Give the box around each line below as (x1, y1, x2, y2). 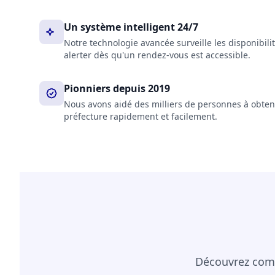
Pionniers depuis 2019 (64, 82, 170, 95)
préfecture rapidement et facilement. (64, 110, 217, 122)
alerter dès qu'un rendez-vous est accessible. (64, 49, 250, 61)
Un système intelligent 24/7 (64, 20, 198, 34)
